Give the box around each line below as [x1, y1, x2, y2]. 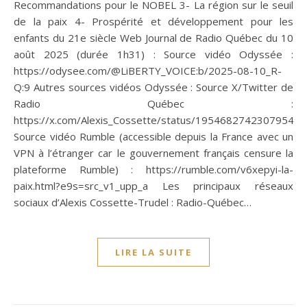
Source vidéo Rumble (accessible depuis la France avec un [14, 129, 293, 143]
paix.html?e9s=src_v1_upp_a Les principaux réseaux [14, 178, 293, 193]
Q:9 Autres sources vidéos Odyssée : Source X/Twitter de [14, 79, 293, 94]
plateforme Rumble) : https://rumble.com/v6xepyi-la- [14, 162, 293, 176]
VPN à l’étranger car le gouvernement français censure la [14, 145, 293, 160]
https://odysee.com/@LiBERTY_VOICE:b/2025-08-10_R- [14, 63, 282, 77]
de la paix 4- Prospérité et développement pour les [14, 14, 293, 28]
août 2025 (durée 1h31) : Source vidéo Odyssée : [14, 47, 293, 61]
